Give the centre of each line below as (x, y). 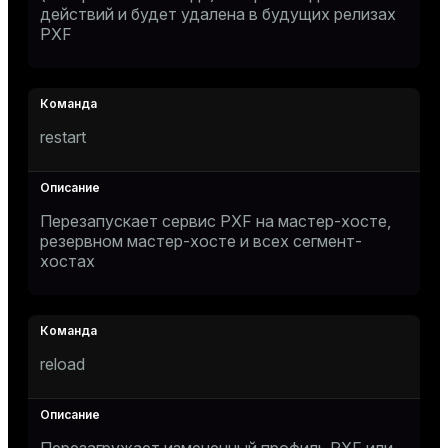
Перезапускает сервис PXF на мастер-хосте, (215, 221)
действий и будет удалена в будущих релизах (218, 14)
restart (63, 137)
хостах (67, 261)
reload (62, 364)
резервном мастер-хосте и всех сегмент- (201, 241)
